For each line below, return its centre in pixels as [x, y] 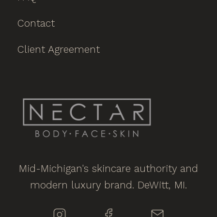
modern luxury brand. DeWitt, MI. [108, 185]
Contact [36, 23]
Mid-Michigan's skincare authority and [108, 168]
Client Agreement [59, 49]
